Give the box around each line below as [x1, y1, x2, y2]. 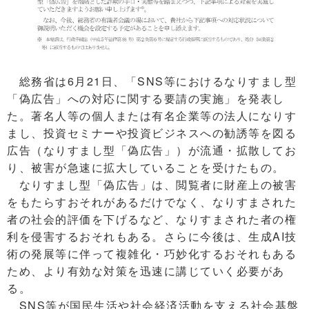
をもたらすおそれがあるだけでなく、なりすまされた [7, 194, 297, 210]
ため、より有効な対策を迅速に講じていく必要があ [7, 263, 285, 279]
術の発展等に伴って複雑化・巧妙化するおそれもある [7, 246, 297, 262]
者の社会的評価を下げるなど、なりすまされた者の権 [7, 211, 297, 228]
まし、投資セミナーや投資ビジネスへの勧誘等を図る [7, 125, 297, 141]
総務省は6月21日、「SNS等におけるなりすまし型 [7, 73, 297, 90]
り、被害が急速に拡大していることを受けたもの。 [7, 159, 285, 176]
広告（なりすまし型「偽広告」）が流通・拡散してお [7, 142, 297, 159]
